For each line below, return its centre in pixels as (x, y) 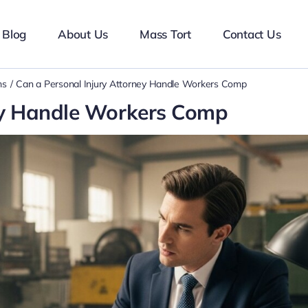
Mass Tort (165, 34)
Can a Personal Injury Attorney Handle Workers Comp (131, 84)
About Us (83, 34)
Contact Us (252, 34)
